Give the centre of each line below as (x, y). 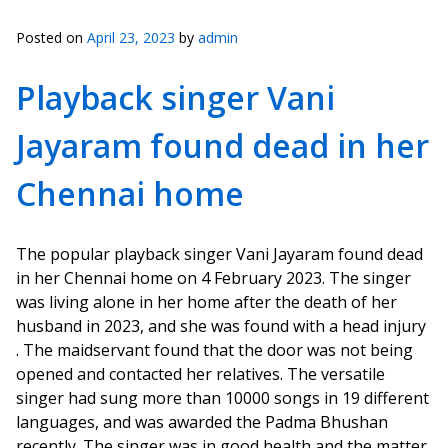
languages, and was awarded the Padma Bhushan (202, 422)
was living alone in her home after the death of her (206, 302)
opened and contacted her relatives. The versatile (200, 374)
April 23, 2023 (131, 37)
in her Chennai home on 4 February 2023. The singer (213, 278)
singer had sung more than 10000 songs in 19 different (222, 398)
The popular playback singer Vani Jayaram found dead (219, 254)
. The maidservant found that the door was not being (214, 350)
